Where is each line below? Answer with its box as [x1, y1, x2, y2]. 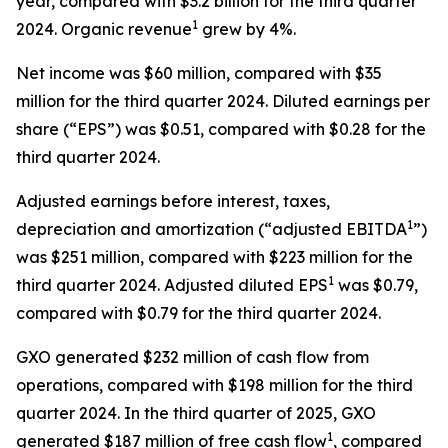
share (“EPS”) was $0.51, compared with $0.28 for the [16, 119, 426, 139]
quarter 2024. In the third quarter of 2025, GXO [16, 403, 376, 423]
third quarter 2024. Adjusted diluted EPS [16, 275, 328, 295]
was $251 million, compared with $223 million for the [16, 247, 413, 267]
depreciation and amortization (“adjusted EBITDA [16, 219, 407, 239]
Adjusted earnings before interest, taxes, [16, 191, 330, 211]
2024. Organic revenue [16, 19, 192, 39]
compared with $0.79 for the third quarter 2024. [16, 303, 381, 323]
